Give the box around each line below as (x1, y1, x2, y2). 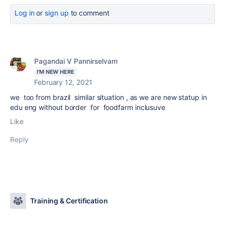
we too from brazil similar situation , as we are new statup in (10, 93, 207, 101)
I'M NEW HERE (37, 68, 74, 75)
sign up (45, 9, 69, 17)
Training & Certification (30, 196, 108, 205)
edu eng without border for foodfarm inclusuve (10, 103, 167, 111)
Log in (15, 9, 35, 17)
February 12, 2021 (34, 78, 92, 86)
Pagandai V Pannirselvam (34, 57, 118, 65)
